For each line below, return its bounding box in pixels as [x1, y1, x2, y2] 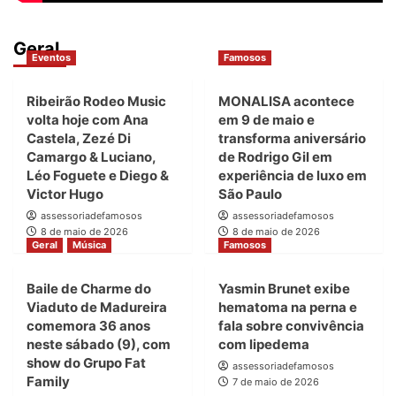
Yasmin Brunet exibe [217, 280, 350, 298]
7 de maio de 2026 [232, 376, 319, 389]
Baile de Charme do [27, 280, 151, 298]
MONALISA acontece [217, 93, 354, 110]
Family [27, 373, 70, 391]
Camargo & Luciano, [27, 148, 156, 166]
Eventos [32, 51, 71, 65]
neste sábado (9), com [27, 336, 171, 354]
